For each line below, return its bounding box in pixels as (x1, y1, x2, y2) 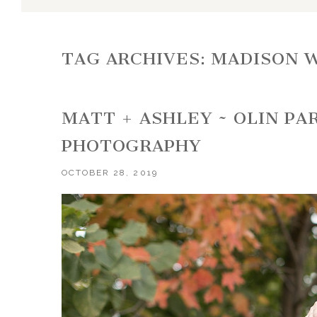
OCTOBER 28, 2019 (62, 167, 158, 178)
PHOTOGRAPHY (62, 135, 202, 156)
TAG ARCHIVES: (62, 49, 212, 69)
